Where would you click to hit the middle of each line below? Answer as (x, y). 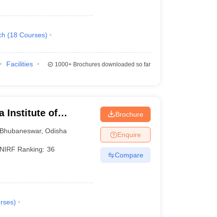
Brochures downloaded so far (111, 64)
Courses (32, 35)
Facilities (19, 64)
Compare (129, 155)
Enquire (129, 134)
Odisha (56, 131)
